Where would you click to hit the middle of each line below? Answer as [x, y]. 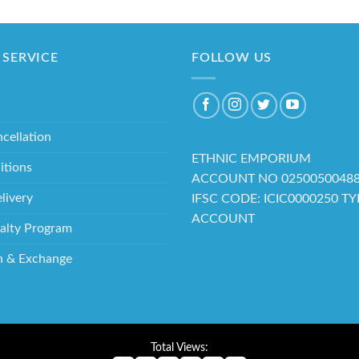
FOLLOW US [232, 58]
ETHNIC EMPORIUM [251, 159]
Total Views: [179, 347]
